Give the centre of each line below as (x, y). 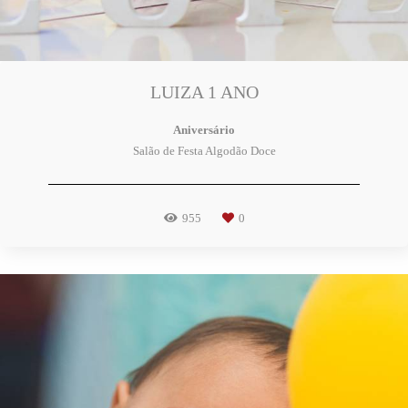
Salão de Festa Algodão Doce (204, 150)
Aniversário (204, 129)
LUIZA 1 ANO (204, 92)
